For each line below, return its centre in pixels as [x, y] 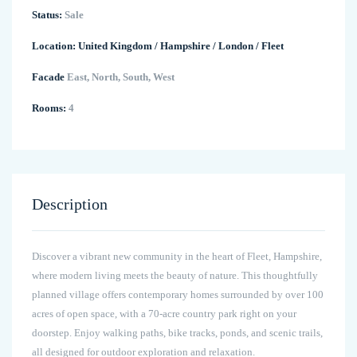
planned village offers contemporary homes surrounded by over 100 [178, 295]
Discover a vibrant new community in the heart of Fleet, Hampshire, [177, 257]
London [236, 46]
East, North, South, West [120, 77]
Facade [48, 77]
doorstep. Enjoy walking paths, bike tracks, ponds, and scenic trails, [177, 333]
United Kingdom [115, 46]
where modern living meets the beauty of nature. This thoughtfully [175, 276]
